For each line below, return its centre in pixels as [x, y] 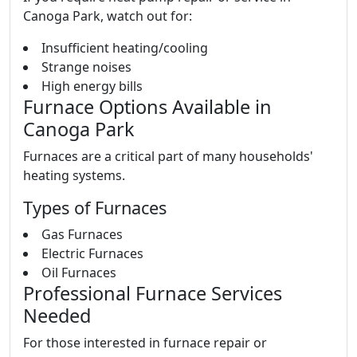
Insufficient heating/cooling [125, 48]
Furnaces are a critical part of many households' [168, 156]
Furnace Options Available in [147, 107]
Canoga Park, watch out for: [108, 16]
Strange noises [86, 67]
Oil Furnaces [79, 273]
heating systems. [74, 175]
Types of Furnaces [95, 208]
